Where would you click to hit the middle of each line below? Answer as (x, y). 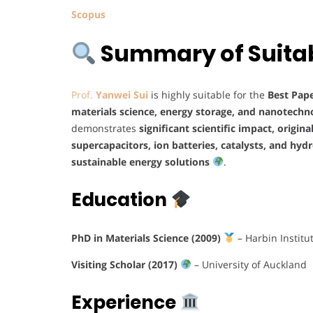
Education (121, 199)
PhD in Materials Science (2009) (147, 238)
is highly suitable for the (209, 94)
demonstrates (105, 128)
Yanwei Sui (122, 94)
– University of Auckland (249, 264)
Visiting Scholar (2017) (126, 264)
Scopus (90, 14)
